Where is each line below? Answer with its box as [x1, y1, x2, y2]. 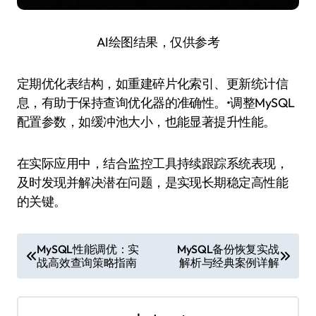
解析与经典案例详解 [179, 255, 279, 269]
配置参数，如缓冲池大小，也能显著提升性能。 [17, 114, 276, 130]
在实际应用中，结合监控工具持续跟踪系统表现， [17, 155, 288, 171]
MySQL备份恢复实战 [177, 241, 279, 256]
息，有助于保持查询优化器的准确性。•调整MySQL [17, 95, 295, 111]
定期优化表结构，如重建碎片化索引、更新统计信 [17, 75, 288, 92]
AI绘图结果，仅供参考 [96, 34, 220, 50]
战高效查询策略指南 [37, 255, 137, 269]
